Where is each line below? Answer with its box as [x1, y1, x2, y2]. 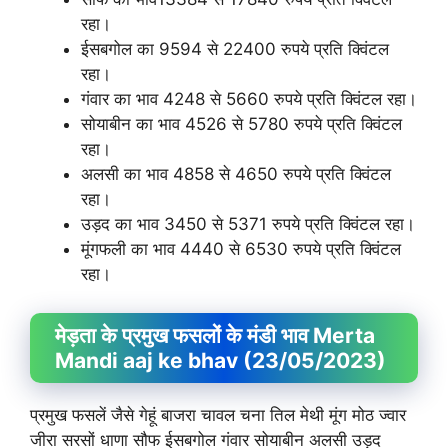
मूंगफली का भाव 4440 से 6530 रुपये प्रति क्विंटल [81, 239, 401, 259]
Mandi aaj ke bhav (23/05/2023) [55, 347, 386, 373]
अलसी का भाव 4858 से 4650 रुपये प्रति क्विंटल [81, 164, 391, 184]
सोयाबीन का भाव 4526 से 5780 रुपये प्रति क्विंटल [81, 114, 402, 134]
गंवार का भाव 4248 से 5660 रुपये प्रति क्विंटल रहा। [81, 89, 417, 109]
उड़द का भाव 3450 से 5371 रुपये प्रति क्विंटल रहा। [81, 214, 415, 234]
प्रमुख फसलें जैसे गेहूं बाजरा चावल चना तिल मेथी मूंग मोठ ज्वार [30, 404, 406, 425]
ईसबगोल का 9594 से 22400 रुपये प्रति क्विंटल [81, 39, 389, 59]
